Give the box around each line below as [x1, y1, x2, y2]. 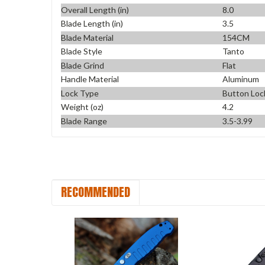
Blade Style [61, 46, 102, 57]
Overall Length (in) [61, 4, 129, 15]
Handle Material [61, 74, 119, 85]
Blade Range [61, 115, 107, 126]
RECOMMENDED [61, 182, 130, 201]
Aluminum [222, 74, 260, 85]
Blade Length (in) [61, 18, 123, 29]
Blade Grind [61, 60, 104, 70]
